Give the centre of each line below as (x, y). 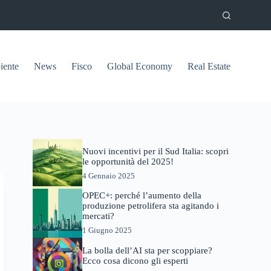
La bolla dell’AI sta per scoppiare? (147, 250)
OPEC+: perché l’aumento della (142, 196)
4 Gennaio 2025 (108, 176)
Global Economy (139, 66)
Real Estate (209, 66)
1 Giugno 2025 (107, 230)
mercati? (98, 216)
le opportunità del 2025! (128, 162)
